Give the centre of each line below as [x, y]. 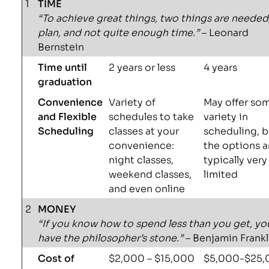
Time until [63, 67]
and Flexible [68, 116]
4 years [221, 67]
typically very [236, 159]
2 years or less [142, 67]
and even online [147, 188]
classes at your [144, 130]
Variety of [132, 101]
